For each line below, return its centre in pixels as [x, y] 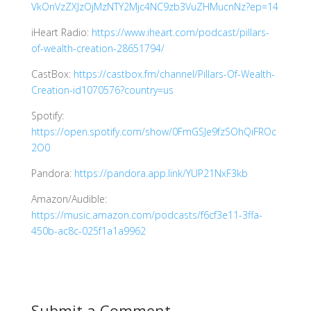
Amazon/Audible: [69, 199]
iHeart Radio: [61, 32]
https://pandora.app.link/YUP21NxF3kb [161, 173]
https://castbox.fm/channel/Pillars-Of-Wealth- [174, 74]
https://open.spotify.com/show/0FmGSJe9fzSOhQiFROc [153, 131]
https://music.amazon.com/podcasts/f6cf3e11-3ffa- [146, 215]
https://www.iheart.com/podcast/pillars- [180, 32]
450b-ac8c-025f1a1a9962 [88, 230]
